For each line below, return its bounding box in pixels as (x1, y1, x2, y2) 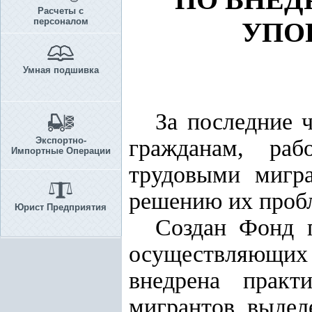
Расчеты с (38, 6, 84, 16)
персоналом (33, 16, 88, 26)
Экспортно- (35, 135, 86, 146)
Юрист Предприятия (15, 202, 107, 212)
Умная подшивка (22, 65, 99, 75)
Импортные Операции (10, 146, 111, 156)
